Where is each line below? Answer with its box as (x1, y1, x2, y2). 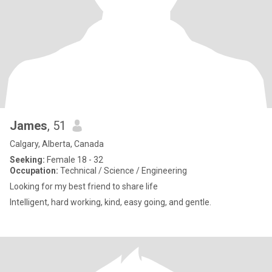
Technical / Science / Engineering (58, 166, 187, 175)
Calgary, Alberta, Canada (10, 139, 104, 149)
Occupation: (10, 166, 58, 175)
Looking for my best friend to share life (10, 182, 158, 191)
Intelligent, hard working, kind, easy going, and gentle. (10, 197, 211, 207)
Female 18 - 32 (45, 155, 103, 165)
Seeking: (10, 155, 45, 165)
